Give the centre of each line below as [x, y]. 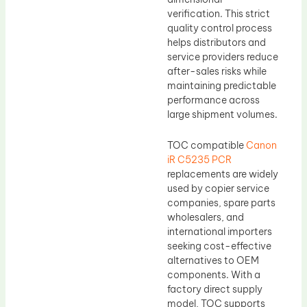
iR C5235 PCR [199, 160]
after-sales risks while [217, 71]
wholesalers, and [206, 218]
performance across [213, 100]
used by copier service [218, 189]
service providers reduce [223, 57]
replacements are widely [223, 174]
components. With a [214, 275]
